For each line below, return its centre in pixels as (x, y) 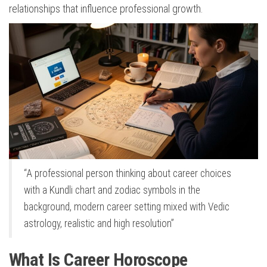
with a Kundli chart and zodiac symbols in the (112, 190)
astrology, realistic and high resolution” (99, 224)
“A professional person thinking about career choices (128, 174)
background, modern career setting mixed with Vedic (127, 207)
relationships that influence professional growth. (106, 9)
